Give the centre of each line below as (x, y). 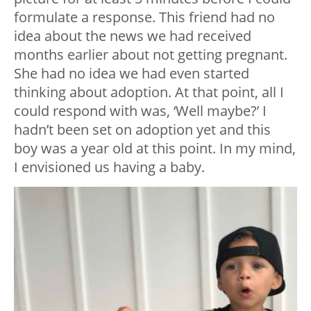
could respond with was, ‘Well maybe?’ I (140, 110)
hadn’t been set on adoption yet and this (142, 129)
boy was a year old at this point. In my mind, (155, 148)
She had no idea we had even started (132, 73)
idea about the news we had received (133, 35)
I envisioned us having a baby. (109, 167)
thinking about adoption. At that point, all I (149, 92)
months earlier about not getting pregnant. (151, 54)
